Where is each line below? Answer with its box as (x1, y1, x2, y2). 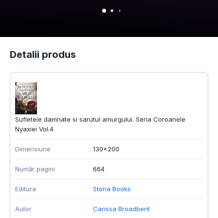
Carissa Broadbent (93, 205, 150, 213)
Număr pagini (15, 165, 55, 173)
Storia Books (93, 185, 131, 193)
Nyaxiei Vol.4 (15, 125, 54, 133)
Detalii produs (10, 48, 76, 60)
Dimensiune (15, 145, 51, 153)
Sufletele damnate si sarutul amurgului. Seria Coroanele (15, 115, 185, 124)
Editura (15, 185, 36, 193)
